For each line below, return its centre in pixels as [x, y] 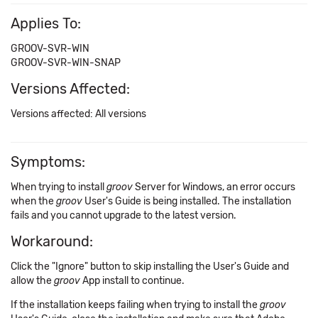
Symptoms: [48, 162]
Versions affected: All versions [78, 114]
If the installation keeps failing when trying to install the [135, 305]
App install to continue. [132, 281]
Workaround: [52, 241]
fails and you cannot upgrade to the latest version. [124, 215]
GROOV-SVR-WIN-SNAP [66, 63]
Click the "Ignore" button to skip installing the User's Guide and [150, 267]
